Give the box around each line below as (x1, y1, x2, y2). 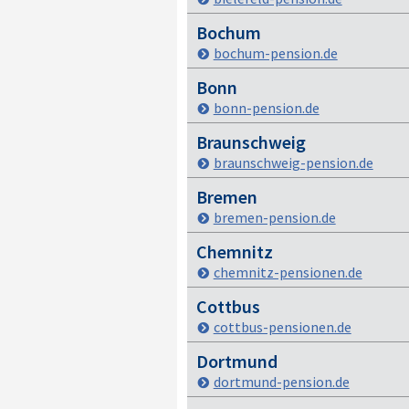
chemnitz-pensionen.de (213, 263, 362, 281)
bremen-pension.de (213, 208, 336, 226)
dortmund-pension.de (213, 372, 350, 391)
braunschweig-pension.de (213, 153, 373, 172)
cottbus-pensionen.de (213, 318, 351, 336)
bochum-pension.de (213, 44, 338, 62)
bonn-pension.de (213, 99, 320, 117)
